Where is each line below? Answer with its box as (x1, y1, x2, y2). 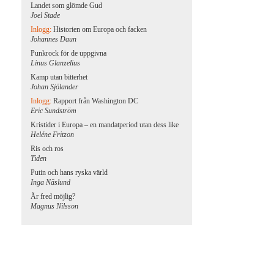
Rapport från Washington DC (53, 97, 139, 105)
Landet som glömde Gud (31, 1, 103, 10)
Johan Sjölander (31, 83, 79, 91)
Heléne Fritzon (31, 130, 75, 139)
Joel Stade (31, 11, 61, 20)
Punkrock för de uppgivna (31, 49, 107, 57)
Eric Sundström (31, 106, 77, 115)
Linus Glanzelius (31, 59, 81, 67)
